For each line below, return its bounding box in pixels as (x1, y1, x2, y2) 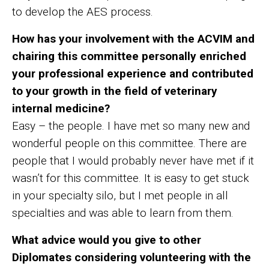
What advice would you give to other (12, 232, 201, 247)
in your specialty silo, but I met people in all (12, 188, 228, 202)
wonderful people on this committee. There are (12, 136, 247, 150)
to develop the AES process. (12, 4, 153, 19)
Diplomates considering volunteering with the (12, 250, 251, 264)
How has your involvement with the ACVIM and (12, 31, 255, 46)
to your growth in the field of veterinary (12, 83, 217, 98)
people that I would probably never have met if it (12, 153, 254, 168)
